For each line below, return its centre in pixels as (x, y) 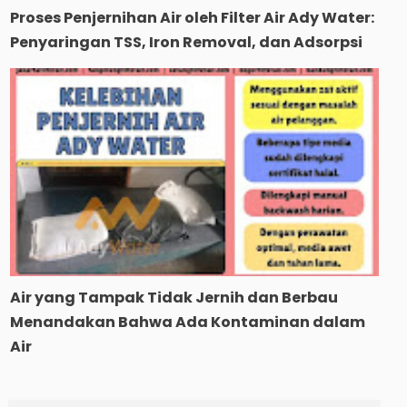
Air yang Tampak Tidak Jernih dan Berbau (174, 297)
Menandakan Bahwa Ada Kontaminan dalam (187, 322)
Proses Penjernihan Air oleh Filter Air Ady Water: (192, 18)
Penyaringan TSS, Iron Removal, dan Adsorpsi (186, 43)
